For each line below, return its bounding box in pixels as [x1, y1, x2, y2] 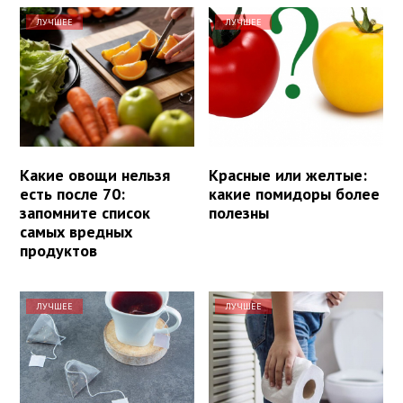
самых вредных [20, 220, 132, 242]
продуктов [20, 239, 97, 261]
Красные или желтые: [209, 164, 368, 185]
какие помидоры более [209, 183, 381, 204]
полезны [209, 201, 270, 223]
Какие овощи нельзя [20, 164, 170, 185]
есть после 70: [20, 183, 125, 204]
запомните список [20, 201, 150, 223]
